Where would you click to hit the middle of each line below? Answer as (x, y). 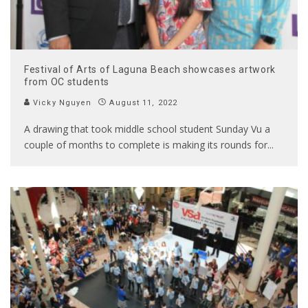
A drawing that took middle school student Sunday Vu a (147, 129)
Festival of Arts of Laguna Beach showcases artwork (150, 69)
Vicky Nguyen (61, 102)
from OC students (67, 81)
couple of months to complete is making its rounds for (146, 144)
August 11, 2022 (143, 102)
